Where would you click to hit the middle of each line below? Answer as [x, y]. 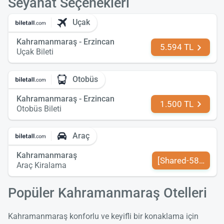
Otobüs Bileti [39, 108]
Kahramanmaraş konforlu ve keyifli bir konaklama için [103, 216]
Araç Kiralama [41, 165]
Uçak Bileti [35, 52]
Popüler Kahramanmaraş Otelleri [107, 193]
